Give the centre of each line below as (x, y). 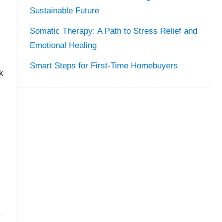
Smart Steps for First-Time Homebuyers (104, 65)
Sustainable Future (64, 11)
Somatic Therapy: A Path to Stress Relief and (113, 31)
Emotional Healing (63, 45)
